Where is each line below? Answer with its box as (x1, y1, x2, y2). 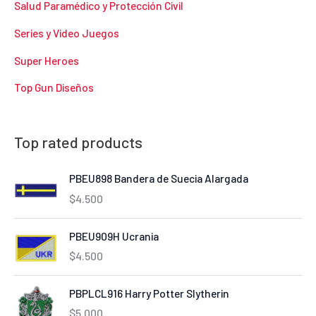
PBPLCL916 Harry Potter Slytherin (68, 286, 229, 300)
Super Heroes (14, 53, 79, 67)
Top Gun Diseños (14, 80, 94, 95)
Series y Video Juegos (14, 25, 119, 39)
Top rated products (14, 132, 142, 151)
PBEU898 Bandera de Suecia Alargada (68, 171, 248, 186)
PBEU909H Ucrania (68, 229, 159, 243)
